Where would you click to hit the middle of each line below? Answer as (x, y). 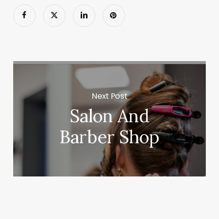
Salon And (109, 116)
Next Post (110, 96)
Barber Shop (110, 137)
